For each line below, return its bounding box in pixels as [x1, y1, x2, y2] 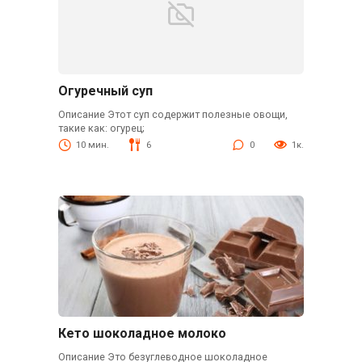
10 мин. [75, 140, 109, 151]
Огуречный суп [57, 83, 153, 99]
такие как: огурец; [57, 122, 145, 135]
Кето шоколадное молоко [57, 326, 226, 342]
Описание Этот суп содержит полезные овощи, [57, 108, 288, 121]
